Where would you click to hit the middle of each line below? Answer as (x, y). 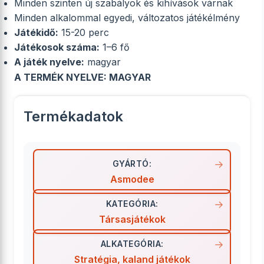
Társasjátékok (132, 219)
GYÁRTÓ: (132, 164)
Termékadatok (73, 116)
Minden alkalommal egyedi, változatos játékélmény (127, 18)
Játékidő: (36, 32)
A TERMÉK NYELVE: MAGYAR (82, 77)
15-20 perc (84, 32)
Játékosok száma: (57, 47)
